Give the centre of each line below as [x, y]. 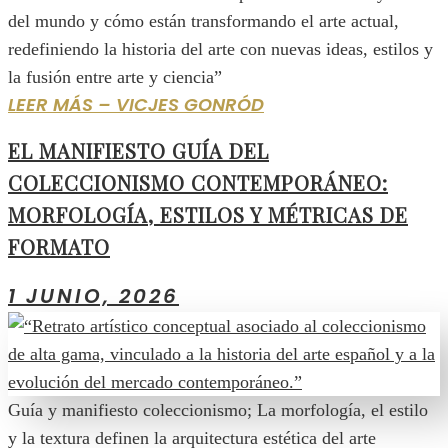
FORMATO [59, 247]
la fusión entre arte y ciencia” [115, 76]
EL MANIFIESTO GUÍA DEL [138, 151]
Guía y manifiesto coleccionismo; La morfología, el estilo [218, 409]
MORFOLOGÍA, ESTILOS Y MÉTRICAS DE [208, 215]
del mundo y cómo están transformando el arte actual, [203, 20]
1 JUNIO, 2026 [93, 295]
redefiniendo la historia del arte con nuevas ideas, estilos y [220, 48]
